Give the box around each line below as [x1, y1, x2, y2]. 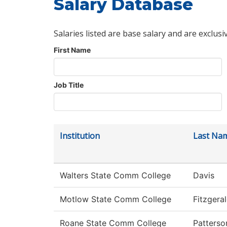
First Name [54, 46, 91, 55]
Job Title [54, 81, 84, 90]
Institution [60, 130, 100, 142]
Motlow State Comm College [60, 194, 171, 205]
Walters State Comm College [60, 170, 171, 181]
